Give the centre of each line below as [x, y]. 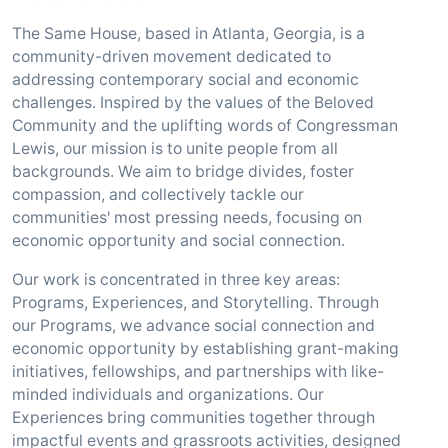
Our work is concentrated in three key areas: [176, 279]
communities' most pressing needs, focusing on [187, 217]
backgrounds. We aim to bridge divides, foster [183, 171]
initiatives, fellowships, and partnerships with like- [198, 371]
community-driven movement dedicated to [171, 56]
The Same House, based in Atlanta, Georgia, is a [188, 33]
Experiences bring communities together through [193, 417]
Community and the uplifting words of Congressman [205, 125]
